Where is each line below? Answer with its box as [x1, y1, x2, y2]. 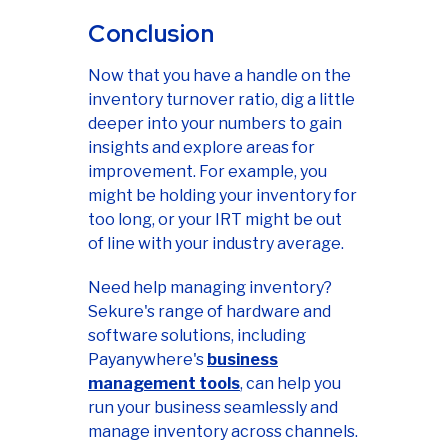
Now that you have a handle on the [88, 65, 351, 85]
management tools [88, 373, 240, 393]
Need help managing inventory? [88, 277, 332, 297]
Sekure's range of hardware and [88, 301, 331, 321]
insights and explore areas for [88, 137, 315, 157]
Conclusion [88, 17, 214, 49]
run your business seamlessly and [88, 397, 338, 417]
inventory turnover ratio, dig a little [88, 89, 355, 109]
